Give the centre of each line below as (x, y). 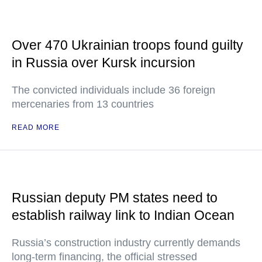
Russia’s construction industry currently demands (126, 242)
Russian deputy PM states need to (115, 197)
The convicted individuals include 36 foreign (113, 90)
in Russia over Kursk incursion (104, 62)
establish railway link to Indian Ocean (123, 215)
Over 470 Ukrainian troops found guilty (127, 45)
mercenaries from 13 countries (83, 104)
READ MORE (36, 127)
